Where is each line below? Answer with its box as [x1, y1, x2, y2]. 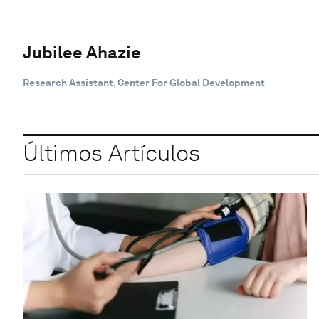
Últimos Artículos [23, 139, 200, 167]
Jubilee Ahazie [23, 41, 141, 63]
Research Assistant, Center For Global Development [23, 76, 265, 88]
